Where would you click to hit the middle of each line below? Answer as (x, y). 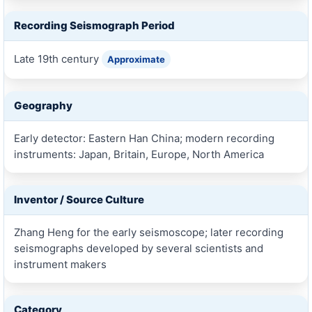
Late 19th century (57, 58)
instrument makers (60, 264)
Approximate (136, 59)
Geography (43, 105)
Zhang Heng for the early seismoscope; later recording (148, 232)
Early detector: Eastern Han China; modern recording (144, 138)
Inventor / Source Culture (79, 199)
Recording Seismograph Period (94, 25)
